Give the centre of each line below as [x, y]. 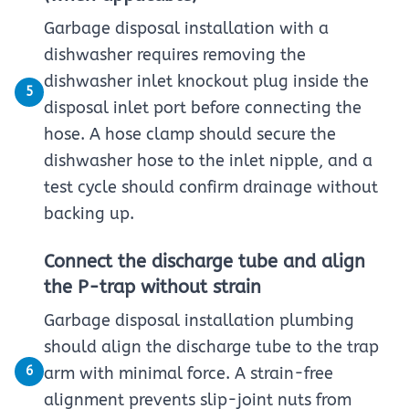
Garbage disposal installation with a [186, 28]
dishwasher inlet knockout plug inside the [206, 81]
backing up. [89, 214]
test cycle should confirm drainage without [211, 187]
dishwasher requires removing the [175, 55]
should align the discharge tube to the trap [211, 347]
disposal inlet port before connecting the [203, 108]
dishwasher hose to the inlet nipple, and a [208, 161]
